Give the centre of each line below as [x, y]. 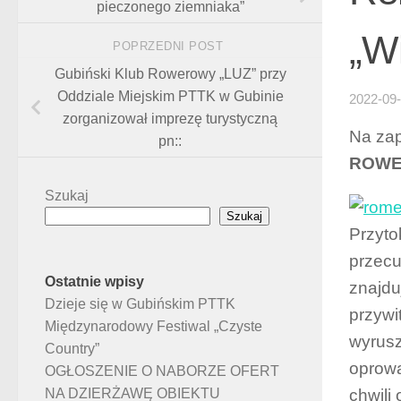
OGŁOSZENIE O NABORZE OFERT [162, 371]
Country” [72, 349]
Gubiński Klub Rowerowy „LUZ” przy [170, 74]
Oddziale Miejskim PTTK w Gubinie [170, 97]
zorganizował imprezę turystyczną [170, 119]
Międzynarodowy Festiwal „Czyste [154, 327]
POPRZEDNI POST [170, 47]
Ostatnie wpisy [94, 282]
